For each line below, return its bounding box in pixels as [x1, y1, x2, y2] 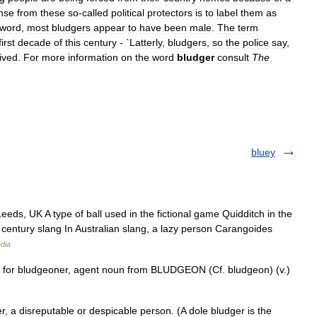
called [82, 7, 108, 18]
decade [18, 37, 51, 48]
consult [217, 52, 249, 63]
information [68, 52, 118, 63]
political [111, 7, 144, 18]
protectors [147, 7, 192, 18]
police [243, 37, 269, 48]
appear [93, 22, 125, 33]
